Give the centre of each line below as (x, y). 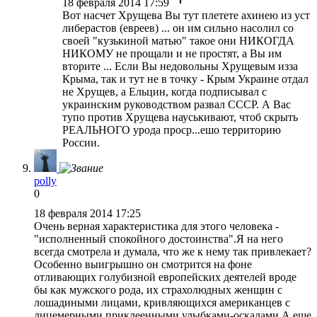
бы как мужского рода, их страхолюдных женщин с (158, 289)
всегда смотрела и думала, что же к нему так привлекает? (173, 251)
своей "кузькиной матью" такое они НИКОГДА (178, 40)
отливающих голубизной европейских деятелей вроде (165, 277)
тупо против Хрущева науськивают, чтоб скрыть (180, 117)
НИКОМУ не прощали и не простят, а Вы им (172, 53)
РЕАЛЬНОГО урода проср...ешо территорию (172, 129)
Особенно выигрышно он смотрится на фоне (143, 264)
